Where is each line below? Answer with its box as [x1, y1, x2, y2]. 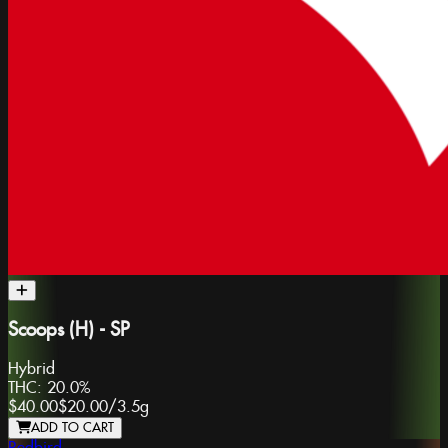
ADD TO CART [31, 419, 114, 436]
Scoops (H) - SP [8, 320, 129, 341]
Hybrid [8, 359, 55, 379]
